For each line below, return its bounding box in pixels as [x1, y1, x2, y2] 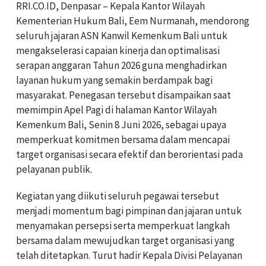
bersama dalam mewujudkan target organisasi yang [16, 233, 235, 247]
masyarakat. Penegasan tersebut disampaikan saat [16, 88, 231, 102]
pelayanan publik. [16, 162, 92, 176]
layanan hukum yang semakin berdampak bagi [16, 73, 213, 87]
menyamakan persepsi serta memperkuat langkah [16, 218, 230, 232]
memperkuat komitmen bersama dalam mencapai [16, 132, 230, 146]
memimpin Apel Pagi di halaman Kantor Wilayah [16, 103, 217, 116]
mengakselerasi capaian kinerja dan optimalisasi [16, 43, 220, 57]
